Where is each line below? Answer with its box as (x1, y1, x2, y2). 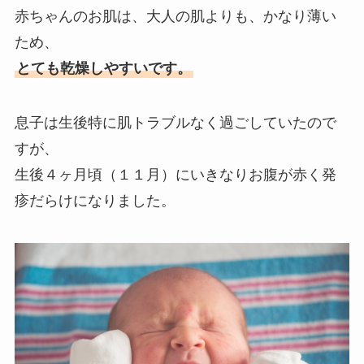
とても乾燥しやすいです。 (15, 59, 192, 76)
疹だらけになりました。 (14, 193, 175, 210)
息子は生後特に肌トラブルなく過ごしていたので (14, 115, 336, 132)
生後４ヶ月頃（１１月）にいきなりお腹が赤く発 (14, 167, 336, 184)
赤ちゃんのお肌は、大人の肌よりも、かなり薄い (14, 7, 336, 24)
